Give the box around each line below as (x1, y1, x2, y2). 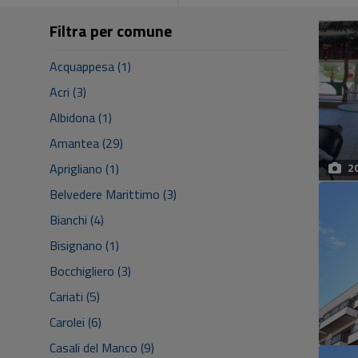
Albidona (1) (50, 108, 112, 127)
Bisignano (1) (50, 236, 119, 255)
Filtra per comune (50, 18, 172, 43)
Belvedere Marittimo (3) (50, 185, 177, 204)
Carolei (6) (50, 312, 101, 332)
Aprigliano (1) (50, 159, 119, 178)
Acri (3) (50, 82, 86, 101)
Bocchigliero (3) (50, 261, 131, 280)
